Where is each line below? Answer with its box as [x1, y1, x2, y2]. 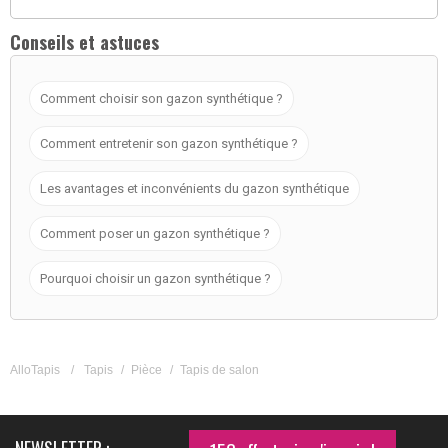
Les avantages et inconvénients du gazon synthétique [40, 180, 349, 196]
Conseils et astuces [10, 28, 159, 55]
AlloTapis [10, 362, 60, 377]
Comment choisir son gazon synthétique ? [40, 90, 283, 106]
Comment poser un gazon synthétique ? [40, 225, 270, 241]
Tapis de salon [180, 362, 259, 377]
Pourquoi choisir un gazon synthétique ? [40, 270, 271, 286]
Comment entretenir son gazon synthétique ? [40, 135, 298, 151]
